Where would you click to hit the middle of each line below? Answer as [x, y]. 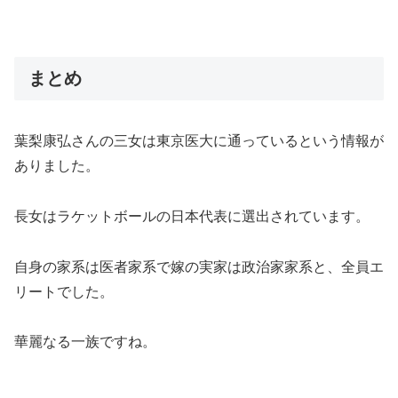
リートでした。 [64, 291]
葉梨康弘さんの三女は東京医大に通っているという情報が [199, 141]
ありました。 [57, 166]
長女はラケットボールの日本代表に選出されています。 [192, 216]
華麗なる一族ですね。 [85, 342]
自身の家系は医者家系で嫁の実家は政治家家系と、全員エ [199, 267]
